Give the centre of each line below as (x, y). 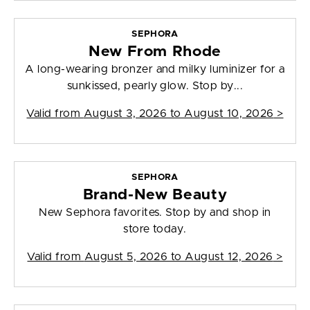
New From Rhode (155, 52)
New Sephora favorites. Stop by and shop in (155, 213)
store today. (155, 229)
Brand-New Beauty (155, 195)
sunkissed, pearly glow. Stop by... (155, 86)
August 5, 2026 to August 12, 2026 (179, 257)
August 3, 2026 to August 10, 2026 (179, 114)
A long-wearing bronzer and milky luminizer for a (155, 70)
